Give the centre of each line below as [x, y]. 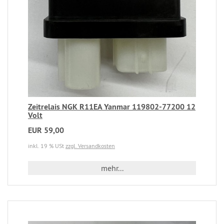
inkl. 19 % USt [47, 145]
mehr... [112, 168]
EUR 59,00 [46, 130]
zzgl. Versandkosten [90, 145]
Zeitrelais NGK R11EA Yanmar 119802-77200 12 [112, 106]
